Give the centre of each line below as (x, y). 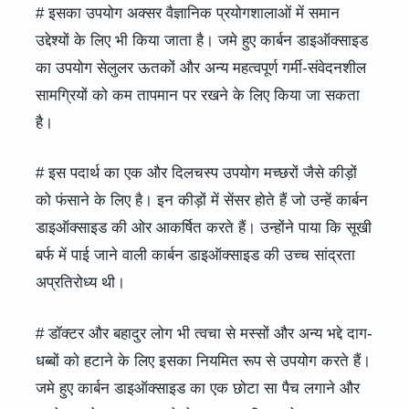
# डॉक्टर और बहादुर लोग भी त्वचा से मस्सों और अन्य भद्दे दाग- (204, 333)
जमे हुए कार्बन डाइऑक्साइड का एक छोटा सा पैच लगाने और (197, 388)
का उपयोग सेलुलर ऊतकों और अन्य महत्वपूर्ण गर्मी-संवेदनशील (200, 68)
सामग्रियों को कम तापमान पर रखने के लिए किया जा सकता (197, 95)
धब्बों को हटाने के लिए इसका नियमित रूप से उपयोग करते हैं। (203, 361)
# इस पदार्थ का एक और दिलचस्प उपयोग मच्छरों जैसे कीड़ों (196, 173)
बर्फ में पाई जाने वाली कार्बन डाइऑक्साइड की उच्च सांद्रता (195, 256)
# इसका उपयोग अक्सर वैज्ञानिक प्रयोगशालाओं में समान (187, 13)
